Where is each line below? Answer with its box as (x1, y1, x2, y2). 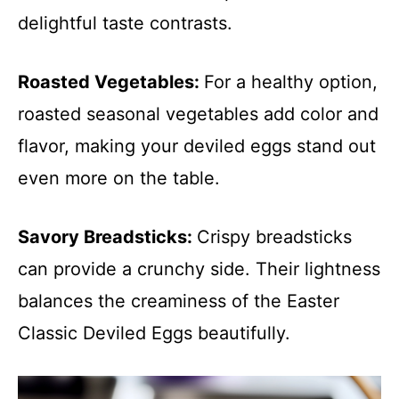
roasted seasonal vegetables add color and (18, 103, 379, 125)
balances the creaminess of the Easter (18, 290, 339, 312)
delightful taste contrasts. (18, 12, 232, 34)
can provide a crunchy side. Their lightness (18, 258, 380, 280)
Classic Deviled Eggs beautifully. (18, 322, 290, 344)
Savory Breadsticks (18, 226, 187, 248)
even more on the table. (18, 167, 220, 189)
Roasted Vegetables (18, 71, 194, 93)
